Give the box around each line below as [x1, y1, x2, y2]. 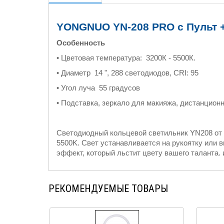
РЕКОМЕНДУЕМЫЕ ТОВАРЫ [48, 182, 168, 194]
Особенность [56, 39, 105, 47]
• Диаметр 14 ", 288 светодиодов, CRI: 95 [56, 69, 198, 77]
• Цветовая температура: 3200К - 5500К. [56, 54, 195, 62]
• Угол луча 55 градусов [56, 84, 140, 92]
